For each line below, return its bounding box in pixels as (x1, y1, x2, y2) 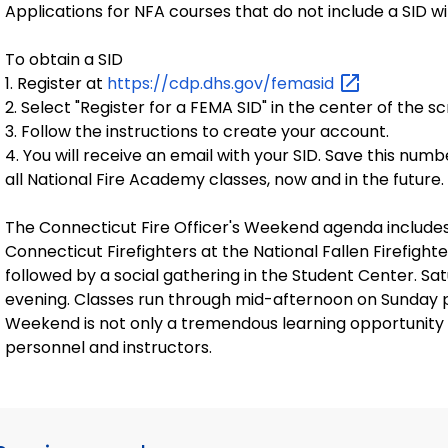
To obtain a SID (5, 47, 123, 71)
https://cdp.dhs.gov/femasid (107, 71, 338, 95)
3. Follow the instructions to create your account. (5, 120, 389, 144)
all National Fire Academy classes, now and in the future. (5, 168, 444, 192)
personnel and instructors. (5, 336, 212, 360)
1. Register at (5, 71, 107, 95)
